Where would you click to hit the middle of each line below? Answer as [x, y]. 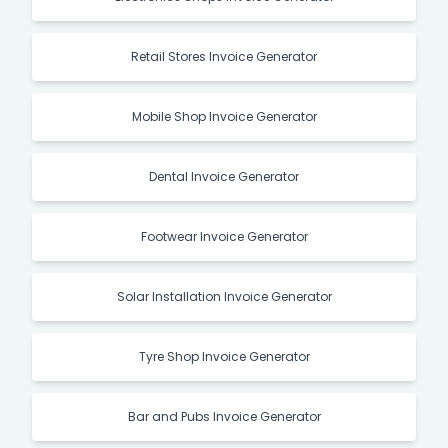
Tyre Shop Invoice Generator [224, 356]
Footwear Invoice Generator [224, 236]
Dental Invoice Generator [224, 176]
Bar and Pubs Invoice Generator [224, 416]
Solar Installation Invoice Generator [224, 296]
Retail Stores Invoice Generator [224, 56]
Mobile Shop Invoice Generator [224, 116]
